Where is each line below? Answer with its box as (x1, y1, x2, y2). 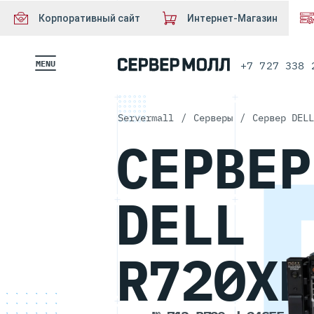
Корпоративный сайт (39, 13, 140, 24)
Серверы (193, 111, 233, 124)
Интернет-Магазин (187, 13, 278, 24)
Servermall (118, 111, 174, 124)
